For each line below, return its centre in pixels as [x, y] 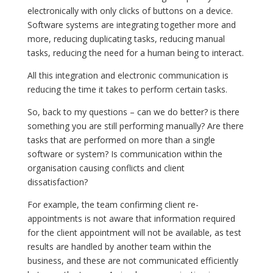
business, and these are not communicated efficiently [133, 260]
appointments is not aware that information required [131, 218]
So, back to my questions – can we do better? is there [133, 112]
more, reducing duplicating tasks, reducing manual [126, 38]
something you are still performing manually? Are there [135, 126]
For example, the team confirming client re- [113, 204]
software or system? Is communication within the [125, 154]
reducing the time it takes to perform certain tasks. [127, 89]
